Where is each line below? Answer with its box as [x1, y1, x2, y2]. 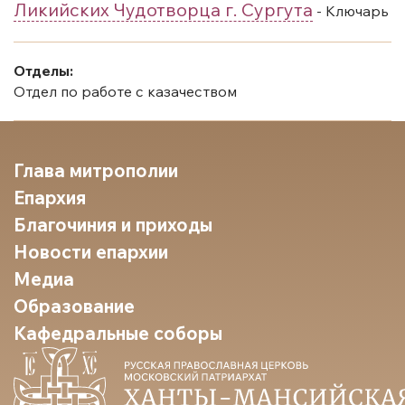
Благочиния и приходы [14, 212, 212, 236]
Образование [14, 294, 135, 317]
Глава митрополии [14, 158, 178, 182]
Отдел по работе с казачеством [14, 81, 237, 100]
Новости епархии [14, 240, 168, 263]
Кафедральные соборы [14, 321, 222, 344]
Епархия [14, 185, 86, 209]
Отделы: [14, 61, 73, 80]
